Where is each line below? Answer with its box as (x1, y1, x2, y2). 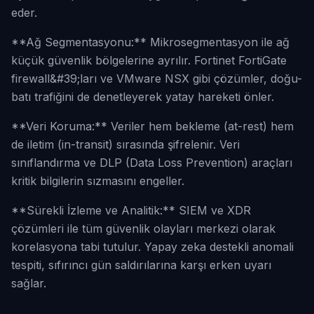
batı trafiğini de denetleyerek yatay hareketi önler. (11, 90, 274, 104)
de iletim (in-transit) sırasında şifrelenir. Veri (11, 137, 240, 151)
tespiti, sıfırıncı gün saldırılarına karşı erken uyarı (11, 258, 271, 272)
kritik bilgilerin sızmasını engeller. (11, 174, 184, 188)
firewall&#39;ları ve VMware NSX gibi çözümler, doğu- (11, 71, 302, 86)
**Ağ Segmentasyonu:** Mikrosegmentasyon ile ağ (11, 35, 289, 49)
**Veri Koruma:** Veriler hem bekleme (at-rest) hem (11, 119, 294, 133)
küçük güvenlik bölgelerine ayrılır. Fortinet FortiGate (11, 53, 287, 67)
